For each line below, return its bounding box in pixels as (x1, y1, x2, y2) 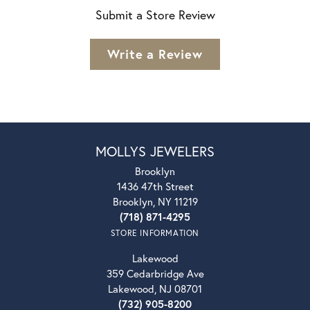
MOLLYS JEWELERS (95, 141, 215, 161)
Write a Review (107, 45, 203, 62)
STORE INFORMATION (110, 227, 200, 238)
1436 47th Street (116, 179, 194, 193)
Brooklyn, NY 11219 (112, 194, 198, 208)
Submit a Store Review (95, 6, 215, 23)
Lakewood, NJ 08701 (108, 281, 202, 295)
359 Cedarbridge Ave (106, 266, 204, 280)
